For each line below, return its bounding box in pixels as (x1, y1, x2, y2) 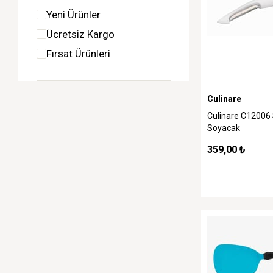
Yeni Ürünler (46, 9, 101, 21)
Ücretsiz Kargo (46, 28, 115, 40)
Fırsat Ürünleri (46, 48, 110, 60)
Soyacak (207, 123, 240, 133)
